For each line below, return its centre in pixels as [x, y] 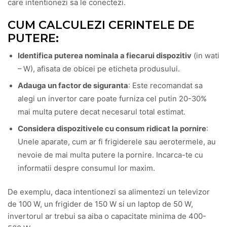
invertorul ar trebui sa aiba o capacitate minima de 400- [107, 216]
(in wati [205, 55]
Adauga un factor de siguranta [73, 86]
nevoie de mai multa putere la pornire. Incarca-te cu [110, 155]
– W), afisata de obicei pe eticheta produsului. [99, 69]
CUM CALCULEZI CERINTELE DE [101, 25]
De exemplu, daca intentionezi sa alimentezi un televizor [109, 192]
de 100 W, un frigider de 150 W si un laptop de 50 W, [100, 204]
